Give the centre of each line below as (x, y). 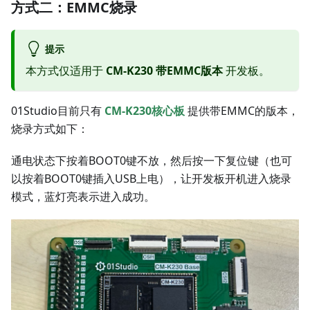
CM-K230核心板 (145, 111)
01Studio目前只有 (58, 111)
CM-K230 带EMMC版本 (164, 71)
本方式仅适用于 (66, 71)
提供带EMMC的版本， (242, 111)
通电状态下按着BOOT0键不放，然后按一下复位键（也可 (152, 161)
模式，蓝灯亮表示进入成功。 (83, 197)
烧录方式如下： (50, 129)
